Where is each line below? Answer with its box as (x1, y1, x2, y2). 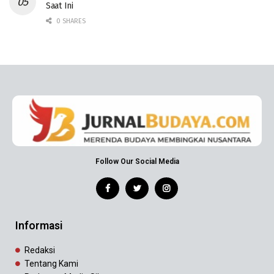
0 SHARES (54, 17, 86, 26)
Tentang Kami (24, 259, 78, 269)
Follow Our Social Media (95, 157, 179, 166)
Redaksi (24, 245, 55, 256)
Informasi (15, 220, 62, 232)
